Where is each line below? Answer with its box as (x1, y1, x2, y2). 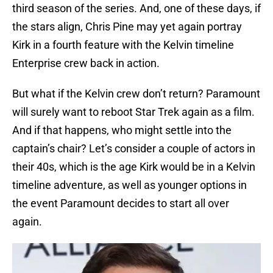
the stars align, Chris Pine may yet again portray (12, 20, 242, 34)
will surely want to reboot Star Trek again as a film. (12, 105, 255, 119)
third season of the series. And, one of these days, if (12, 2, 261, 15)
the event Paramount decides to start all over (12, 197, 229, 210)
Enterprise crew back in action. (12, 57, 160, 70)
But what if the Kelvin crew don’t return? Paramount (12, 87, 260, 101)
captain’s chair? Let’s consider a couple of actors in (12, 142, 255, 155)
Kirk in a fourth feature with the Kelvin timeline (12, 38, 234, 52)
